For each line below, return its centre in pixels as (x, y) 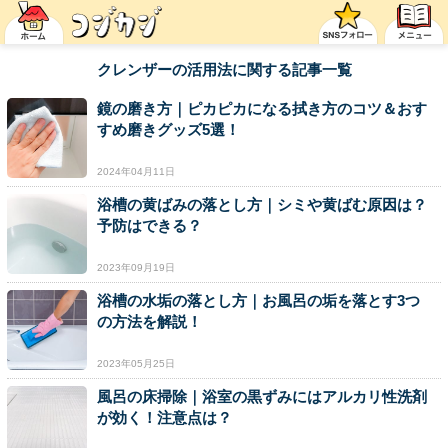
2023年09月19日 (136, 267)
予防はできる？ (149, 225)
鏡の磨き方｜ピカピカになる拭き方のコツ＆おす (262, 108)
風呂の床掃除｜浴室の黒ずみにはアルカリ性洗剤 (262, 396)
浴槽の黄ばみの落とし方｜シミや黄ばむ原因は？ (262, 204)
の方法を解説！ (149, 321)
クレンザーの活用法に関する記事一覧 (224, 69)
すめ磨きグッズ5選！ (168, 129)
